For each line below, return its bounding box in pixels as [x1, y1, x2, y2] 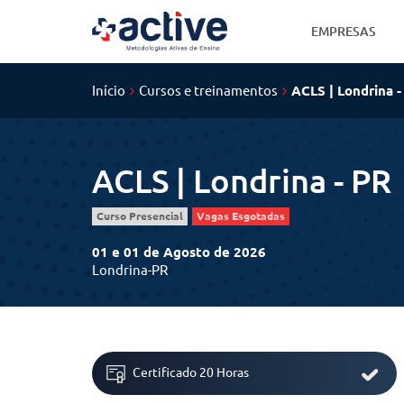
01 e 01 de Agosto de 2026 [92, 244, 266, 260]
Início [92, 82, 125, 98]
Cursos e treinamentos [139, 82, 278, 98]
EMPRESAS [311, 23, 376, 39]
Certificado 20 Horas [133, 365, 249, 381]
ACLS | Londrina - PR [92, 162, 391, 199]
